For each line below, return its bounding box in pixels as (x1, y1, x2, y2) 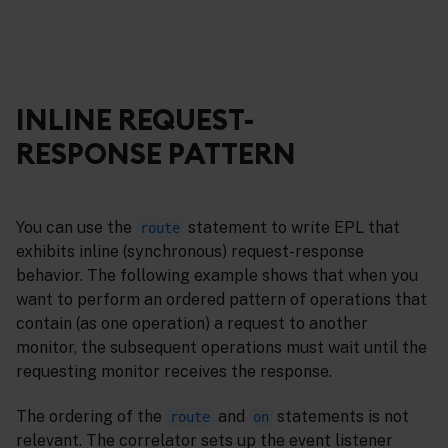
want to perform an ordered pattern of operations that (16, 289, 427, 309)
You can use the (16, 217, 136, 237)
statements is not (273, 406, 409, 426)
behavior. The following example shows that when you (16, 265, 418, 285)
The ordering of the (16, 406, 166, 426)
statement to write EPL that (184, 217, 400, 237)
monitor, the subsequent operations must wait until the (16, 337, 427, 357)
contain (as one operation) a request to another (16, 313, 368, 333)
